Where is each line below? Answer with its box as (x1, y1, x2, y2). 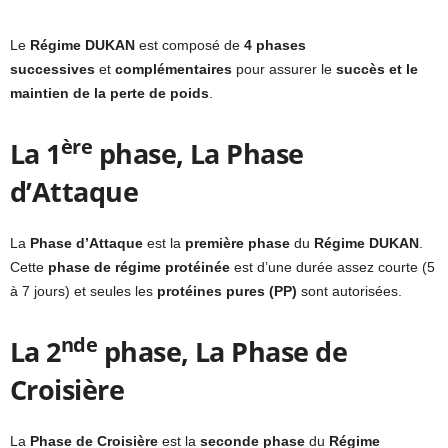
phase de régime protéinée (48, 259, 230, 276)
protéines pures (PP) (157, 283, 297, 300)
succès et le (336, 61, 418, 78)
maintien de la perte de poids (10, 85, 209, 102)
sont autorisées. (297, 283, 402, 300)
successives (10, 61, 95, 78)
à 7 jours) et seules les (10, 283, 157, 300)
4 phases (244, 37, 306, 54)
